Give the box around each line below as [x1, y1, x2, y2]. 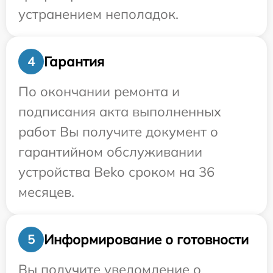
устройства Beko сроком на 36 [18, 163, 214, 181]
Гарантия [44, 52, 104, 70]
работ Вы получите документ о [18, 123, 218, 141]
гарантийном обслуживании [18, 143, 202, 161]
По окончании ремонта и [18, 83, 180, 101]
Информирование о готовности [44, 230, 249, 248]
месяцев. [18, 183, 74, 201]
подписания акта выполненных [18, 103, 221, 121]
